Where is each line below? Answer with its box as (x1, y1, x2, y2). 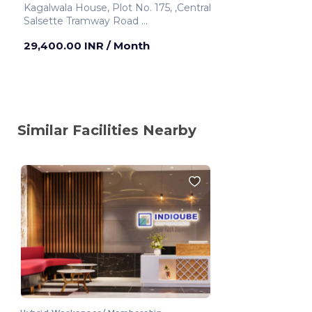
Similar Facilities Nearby (17, 121, 196, 139)
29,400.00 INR (24, 38, 107, 52)
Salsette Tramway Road (24, 14, 141, 27)
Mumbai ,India (67, 27, 93, 40)
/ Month (107, 38, 150, 52)
